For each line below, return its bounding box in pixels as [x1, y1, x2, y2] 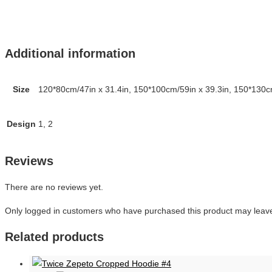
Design [7, 119, 36, 129]
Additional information [5, 46, 135, 60]
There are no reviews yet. [5, 182, 103, 192]
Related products [5, 230, 104, 244]
